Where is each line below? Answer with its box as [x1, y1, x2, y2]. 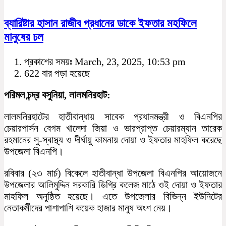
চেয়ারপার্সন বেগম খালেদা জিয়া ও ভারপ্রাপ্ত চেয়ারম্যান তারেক [4, 122, 222, 134]
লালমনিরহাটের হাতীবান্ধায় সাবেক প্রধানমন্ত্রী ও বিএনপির [4, 110, 222, 122]
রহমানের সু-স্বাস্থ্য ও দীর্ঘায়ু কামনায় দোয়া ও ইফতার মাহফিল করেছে [4, 134, 222, 145]
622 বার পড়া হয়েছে [24, 67, 90, 79]
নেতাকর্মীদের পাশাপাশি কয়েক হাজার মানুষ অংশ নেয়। [4, 202, 172, 213]
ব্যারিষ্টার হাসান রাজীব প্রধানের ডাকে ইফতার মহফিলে [4, 17, 197, 30]
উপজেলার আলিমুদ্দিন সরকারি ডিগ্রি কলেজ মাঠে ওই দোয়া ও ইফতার [4, 179, 222, 190]
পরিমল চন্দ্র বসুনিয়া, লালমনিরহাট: [4, 89, 110, 100]
